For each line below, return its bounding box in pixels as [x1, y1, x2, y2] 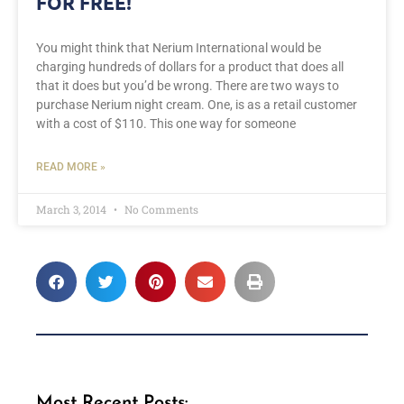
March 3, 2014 [36, 202, 109, 217]
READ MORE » [36, 161, 106, 174]
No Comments [122, 202, 198, 217]
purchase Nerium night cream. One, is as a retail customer [36, 97, 357, 113]
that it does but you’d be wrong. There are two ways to [36, 78, 339, 94]
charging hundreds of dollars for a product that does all [36, 60, 344, 75]
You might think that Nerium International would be [36, 41, 321, 56]
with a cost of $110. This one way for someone [36, 116, 296, 132]
